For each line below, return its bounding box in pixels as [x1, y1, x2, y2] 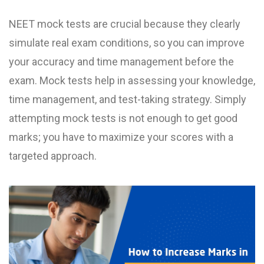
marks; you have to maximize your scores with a [9, 131, 233, 143]
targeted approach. [9, 150, 97, 162]
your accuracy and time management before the [9, 55, 234, 68]
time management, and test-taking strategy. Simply [9, 93, 246, 105]
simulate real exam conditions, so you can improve [9, 37, 245, 49]
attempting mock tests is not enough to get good [9, 112, 237, 124]
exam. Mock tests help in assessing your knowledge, [9, 74, 255, 87]
